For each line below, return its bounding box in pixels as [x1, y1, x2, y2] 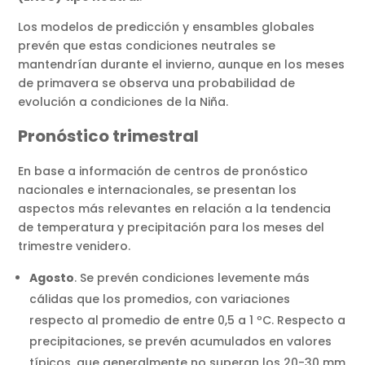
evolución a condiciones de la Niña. [18, 93, 229, 110]
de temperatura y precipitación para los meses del [18, 218, 325, 235]
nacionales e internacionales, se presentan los [18, 181, 297, 198]
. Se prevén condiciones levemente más [74, 269, 310, 286]
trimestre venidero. [18, 237, 131, 254]
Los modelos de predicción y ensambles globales [18, 18, 315, 35]
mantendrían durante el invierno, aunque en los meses [18, 55, 345, 73]
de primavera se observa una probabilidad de [18, 74, 296, 91]
